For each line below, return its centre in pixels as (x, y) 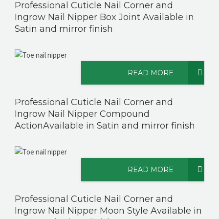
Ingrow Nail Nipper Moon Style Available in (108, 211)
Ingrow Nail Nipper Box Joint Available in (104, 17)
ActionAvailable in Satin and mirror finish (105, 126)
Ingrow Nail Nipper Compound (82, 114)
